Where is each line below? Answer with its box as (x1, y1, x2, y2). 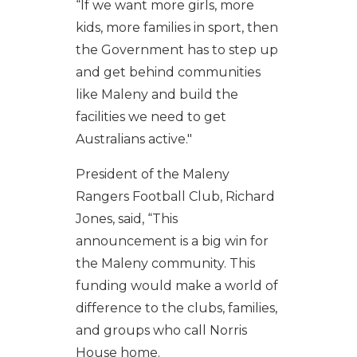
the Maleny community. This (75, 256, 255, 272)
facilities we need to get (75, 109, 226, 125)
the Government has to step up (75, 42, 278, 58)
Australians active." (75, 131, 192, 147)
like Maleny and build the (75, 87, 238, 103)
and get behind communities (75, 65, 261, 80)
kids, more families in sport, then (75, 20, 278, 36)
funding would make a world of (75, 278, 278, 294)
